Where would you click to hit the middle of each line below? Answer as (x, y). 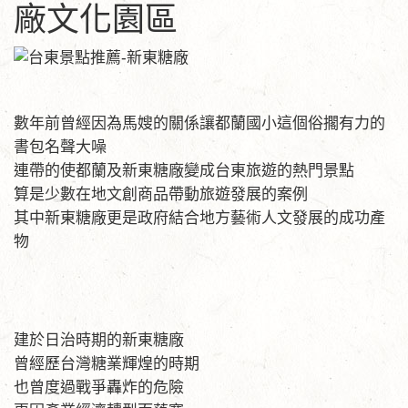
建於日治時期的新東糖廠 (99, 340)
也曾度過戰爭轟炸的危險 (99, 388)
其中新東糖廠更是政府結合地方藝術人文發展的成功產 (199, 218)
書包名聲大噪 (60, 147)
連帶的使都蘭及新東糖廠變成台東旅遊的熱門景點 (184, 171)
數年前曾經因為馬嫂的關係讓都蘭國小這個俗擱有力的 (199, 123)
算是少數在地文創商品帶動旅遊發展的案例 (161, 194)
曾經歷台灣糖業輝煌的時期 (107, 364)
